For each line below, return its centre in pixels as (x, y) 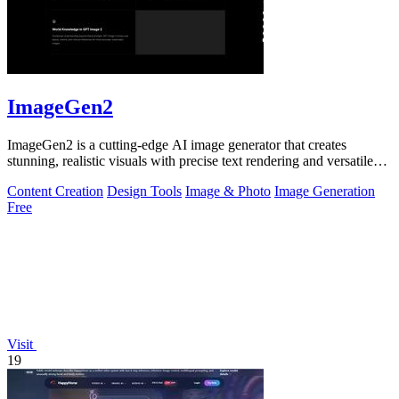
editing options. (50, 176)
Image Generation (325, 191)
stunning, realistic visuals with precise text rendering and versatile (190, 160)
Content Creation (55, 191)
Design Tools (144, 191)
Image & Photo (228, 191)
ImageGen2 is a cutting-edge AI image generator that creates (177, 144)
